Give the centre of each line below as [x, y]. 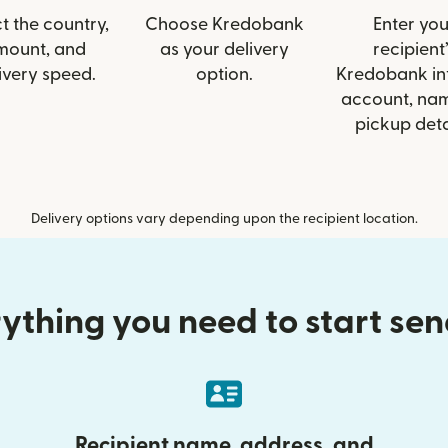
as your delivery [224, 50]
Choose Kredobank [224, 25]
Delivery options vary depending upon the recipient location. [224, 219]
